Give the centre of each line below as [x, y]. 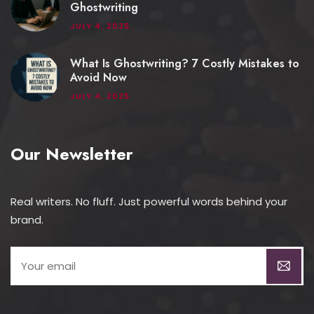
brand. [27, 220]
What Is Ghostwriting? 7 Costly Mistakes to [185, 63]
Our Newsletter [72, 154]
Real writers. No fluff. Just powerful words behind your [149, 202]
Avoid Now [98, 77]
